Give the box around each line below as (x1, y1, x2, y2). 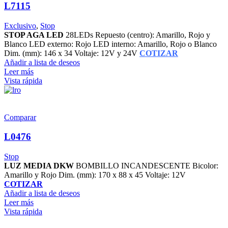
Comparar (4, 112, 36, 122)
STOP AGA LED (4, 30, 66, 39)
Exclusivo (4, 21, 36, 30)
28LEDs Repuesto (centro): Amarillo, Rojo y (66, 30, 210, 39)
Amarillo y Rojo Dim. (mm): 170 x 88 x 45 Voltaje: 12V (4, 170, 192, 180)
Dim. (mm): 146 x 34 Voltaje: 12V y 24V (4, 48, 139, 58)
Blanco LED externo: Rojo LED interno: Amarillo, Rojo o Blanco (4, 39, 217, 48)
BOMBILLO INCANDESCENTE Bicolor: (76, 161, 218, 170)
